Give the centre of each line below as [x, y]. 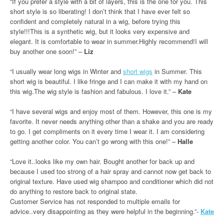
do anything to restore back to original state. [74, 191]
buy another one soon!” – [47, 51]
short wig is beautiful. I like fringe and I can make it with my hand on [109, 81]
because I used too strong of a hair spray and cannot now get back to [110, 171]
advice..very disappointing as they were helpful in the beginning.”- [105, 211]
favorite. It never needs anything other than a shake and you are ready [112, 121]
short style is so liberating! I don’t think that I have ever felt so [100, 11]
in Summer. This [177, 71]
